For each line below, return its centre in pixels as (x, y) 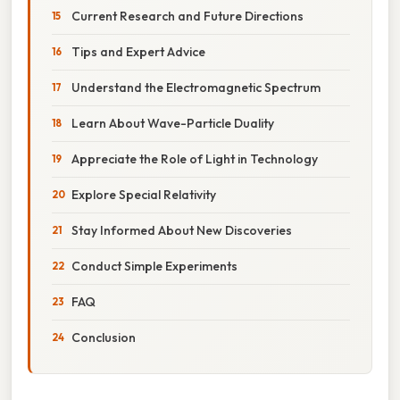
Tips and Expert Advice (138, 51)
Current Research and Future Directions (187, 16)
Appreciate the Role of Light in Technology (195, 158)
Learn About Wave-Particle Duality (173, 123)
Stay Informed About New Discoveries (182, 230)
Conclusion (104, 337)
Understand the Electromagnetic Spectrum (196, 87)
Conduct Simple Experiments (154, 266)
